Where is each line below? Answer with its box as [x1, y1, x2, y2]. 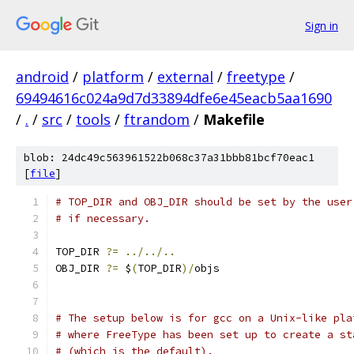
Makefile [203, 110, 265, 129]
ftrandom [124, 110, 190, 129]
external [157, 67, 213, 86]
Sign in [305, 17, 338, 33]
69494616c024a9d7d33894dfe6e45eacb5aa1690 [16, 88, 332, 107]
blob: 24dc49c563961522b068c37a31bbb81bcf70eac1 [24, 151, 314, 164]
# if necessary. [55, 212, 150, 225]
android [16, 67, 69, 86]
